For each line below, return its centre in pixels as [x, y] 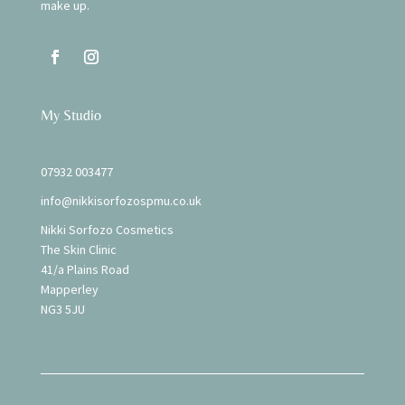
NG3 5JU [62, 310]
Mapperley [69, 290]
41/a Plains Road [85, 270]
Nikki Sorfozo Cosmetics [107, 230]
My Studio [71, 116]
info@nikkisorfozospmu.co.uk [121, 201]
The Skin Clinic [78, 250]
